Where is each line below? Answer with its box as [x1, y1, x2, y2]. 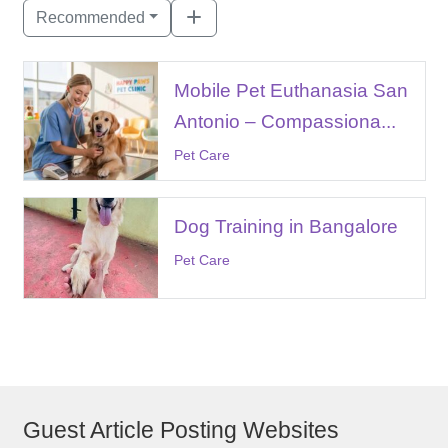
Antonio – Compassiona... [173, 110, 396, 132]
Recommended [35, 8, 145, 26]
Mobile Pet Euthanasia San [173, 79, 408, 101]
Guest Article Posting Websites [22, 417, 339, 444]
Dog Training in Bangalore [173, 215, 398, 237]
